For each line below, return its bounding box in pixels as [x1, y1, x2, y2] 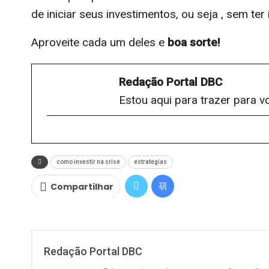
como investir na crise [56, 158, 120, 165]
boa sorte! [168, 35, 220, 49]
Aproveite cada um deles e [31, 35, 168, 49]
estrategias [134, 158, 167, 165]
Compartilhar [50, 180, 113, 193]
